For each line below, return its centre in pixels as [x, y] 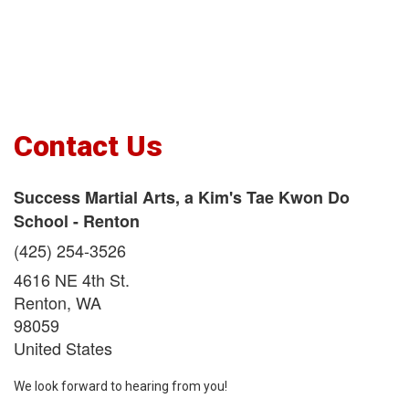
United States [63, 348]
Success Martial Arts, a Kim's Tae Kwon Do [182, 197]
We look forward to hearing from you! [121, 386]
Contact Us [88, 146]
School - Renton [77, 221]
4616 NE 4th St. [72, 279]
